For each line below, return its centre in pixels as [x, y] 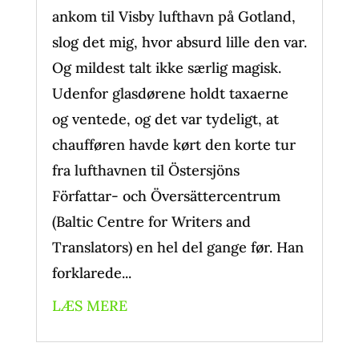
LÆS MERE [89, 306]
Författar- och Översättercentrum [166, 196]
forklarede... [91, 273]
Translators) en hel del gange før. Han [177, 247]
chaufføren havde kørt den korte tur [173, 145]
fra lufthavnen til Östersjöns [145, 170]
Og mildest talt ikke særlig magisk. [166, 68]
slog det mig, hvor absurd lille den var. [179, 42]
